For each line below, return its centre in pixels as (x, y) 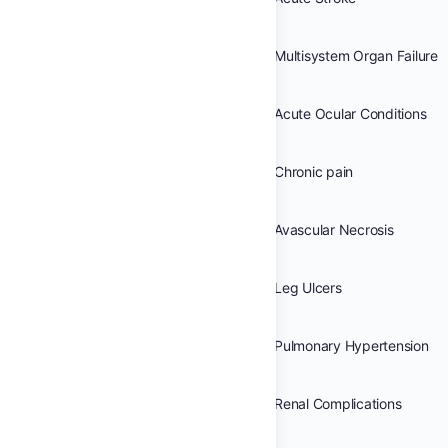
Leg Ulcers (308, 287)
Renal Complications (338, 403)
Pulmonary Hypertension (351, 345)
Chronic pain (314, 171)
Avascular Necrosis (334, 229)
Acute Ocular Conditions (350, 113)
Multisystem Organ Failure (356, 55)
